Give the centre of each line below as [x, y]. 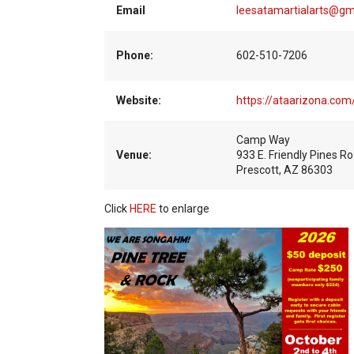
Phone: [134, 55]
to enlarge [183, 209]
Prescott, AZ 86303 [284, 170]
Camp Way [264, 140]
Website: [138, 100]
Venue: [134, 155]
